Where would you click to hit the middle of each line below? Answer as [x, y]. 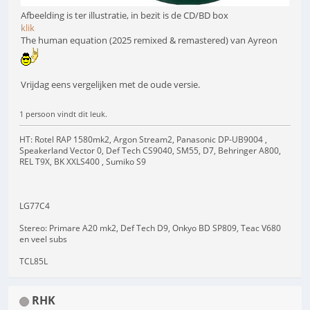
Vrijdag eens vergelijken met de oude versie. [110, 84]
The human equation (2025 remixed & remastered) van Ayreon [150, 40]
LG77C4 [35, 206]
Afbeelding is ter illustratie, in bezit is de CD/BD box [125, 15]
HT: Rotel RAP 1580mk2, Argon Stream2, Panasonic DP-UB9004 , [143, 140]
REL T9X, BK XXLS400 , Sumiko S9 [83, 162]
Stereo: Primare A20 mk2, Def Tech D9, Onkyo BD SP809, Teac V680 [150, 228]
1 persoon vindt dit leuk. [63, 114]
